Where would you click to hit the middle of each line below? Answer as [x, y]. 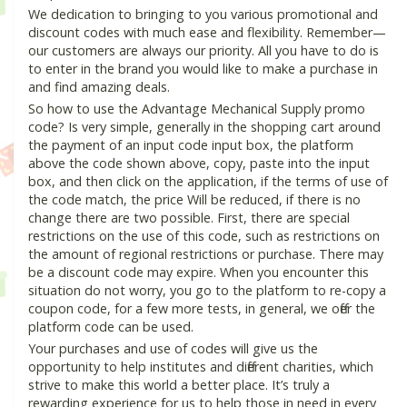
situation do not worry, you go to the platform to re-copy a [207, 291]
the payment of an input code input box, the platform [191, 145]
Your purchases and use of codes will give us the [173, 349]
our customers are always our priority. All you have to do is [203, 51]
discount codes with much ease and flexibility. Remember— [207, 33]
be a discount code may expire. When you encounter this [199, 273]
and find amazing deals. [99, 87]
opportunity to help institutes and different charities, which [201, 367]
